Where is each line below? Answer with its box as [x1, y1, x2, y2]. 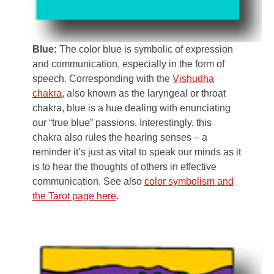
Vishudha [172, 73, 214, 84]
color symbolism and [144, 176, 234, 187]
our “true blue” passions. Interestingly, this [32, 117, 212, 128]
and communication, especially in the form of [32, 59, 224, 70]
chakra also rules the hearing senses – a [32, 132, 207, 143]
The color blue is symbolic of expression [56, 44, 233, 55]
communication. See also [32, 176, 144, 187]
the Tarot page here [32, 191, 116, 202]
